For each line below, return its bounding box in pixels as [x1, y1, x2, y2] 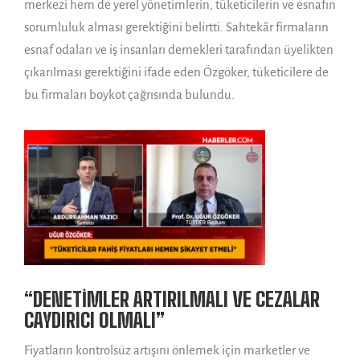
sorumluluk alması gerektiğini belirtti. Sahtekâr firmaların [24, 19, 329, 34]
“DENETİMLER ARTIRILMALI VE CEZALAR [24, 288, 320, 312]
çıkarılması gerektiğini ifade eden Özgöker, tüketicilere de [24, 64, 329, 79]
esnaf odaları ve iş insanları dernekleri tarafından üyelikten [24, 42, 333, 56]
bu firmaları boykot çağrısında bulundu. [24, 87, 235, 101]
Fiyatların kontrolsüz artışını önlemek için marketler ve [24, 343, 310, 358]
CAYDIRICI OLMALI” [24, 309, 165, 333]
